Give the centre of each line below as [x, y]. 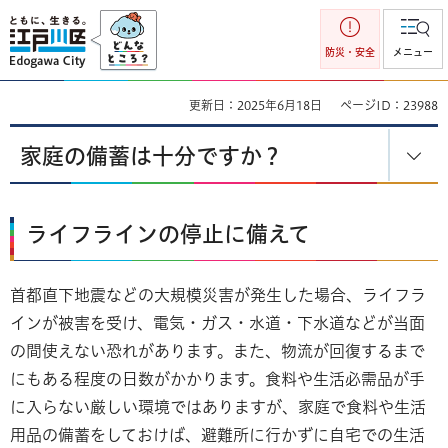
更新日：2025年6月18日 [255, 105]
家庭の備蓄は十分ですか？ [151, 156]
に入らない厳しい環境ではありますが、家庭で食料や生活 [218, 406]
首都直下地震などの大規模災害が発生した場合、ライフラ [218, 294]
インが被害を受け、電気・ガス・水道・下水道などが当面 [217, 322]
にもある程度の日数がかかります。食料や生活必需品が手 [217, 378]
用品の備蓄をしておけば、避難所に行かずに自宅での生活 [217, 434]
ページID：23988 [389, 105]
